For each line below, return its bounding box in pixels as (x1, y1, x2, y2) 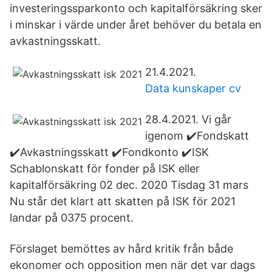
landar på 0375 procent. (10, 211, 134, 224)
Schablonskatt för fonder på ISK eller (10, 162, 200, 175)
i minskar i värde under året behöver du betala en (10, 18, 262, 31)
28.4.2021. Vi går (145, 113, 231, 126)
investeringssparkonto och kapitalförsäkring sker (10, 2, 262, 15)
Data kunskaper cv (145, 82, 241, 95)
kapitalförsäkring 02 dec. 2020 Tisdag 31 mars (10, 178, 251, 191)
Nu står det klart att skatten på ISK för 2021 (10, 195, 236, 208)
